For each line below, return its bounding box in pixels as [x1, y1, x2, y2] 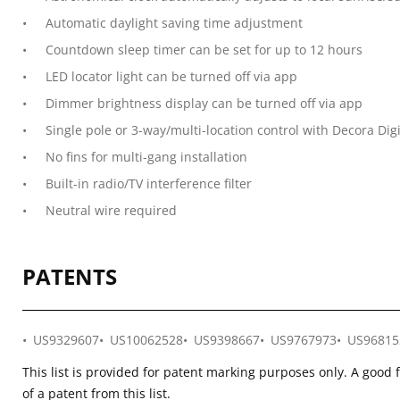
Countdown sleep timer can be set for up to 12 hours [46, 41, 362, 58]
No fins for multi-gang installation [46, 148, 247, 165]
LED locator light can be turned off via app [46, 68, 297, 85]
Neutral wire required [46, 202, 177, 219]
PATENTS [22, 262, 117, 291]
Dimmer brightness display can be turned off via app [46, 95, 362, 112]
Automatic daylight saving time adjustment [46, 14, 303, 31]
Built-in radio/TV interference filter [46, 175, 252, 192]
